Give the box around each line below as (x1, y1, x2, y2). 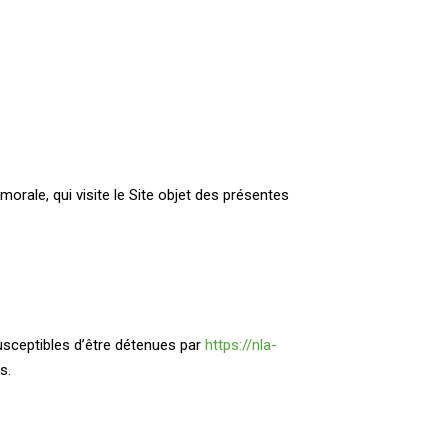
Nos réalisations (17, 62, 142, 81)
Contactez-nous (212, 63, 330, 81)
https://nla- (205, 336, 277, 354)
